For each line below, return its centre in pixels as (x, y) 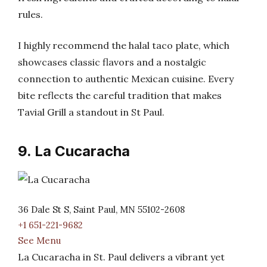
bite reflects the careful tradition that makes (120, 95)
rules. (30, 14)
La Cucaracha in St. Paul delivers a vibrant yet (121, 257)
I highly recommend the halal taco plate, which (124, 45)
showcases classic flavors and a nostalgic (112, 62)
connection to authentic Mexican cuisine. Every (126, 79)
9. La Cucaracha (74, 151)
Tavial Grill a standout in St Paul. (91, 112)
